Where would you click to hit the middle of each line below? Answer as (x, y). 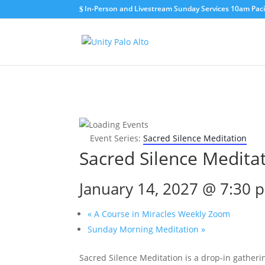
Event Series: (117, 138)
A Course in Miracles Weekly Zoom (161, 214)
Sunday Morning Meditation (145, 229)
